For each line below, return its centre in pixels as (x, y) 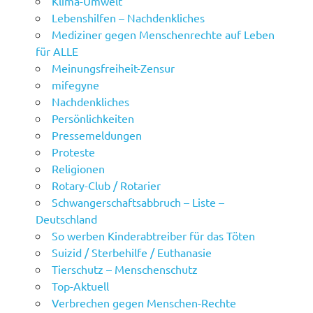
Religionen (79, 169)
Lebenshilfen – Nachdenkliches (129, 18)
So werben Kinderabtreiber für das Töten (154, 236)
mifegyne (76, 85)
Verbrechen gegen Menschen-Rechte (144, 303)
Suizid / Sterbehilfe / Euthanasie (132, 253)
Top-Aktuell (81, 286)
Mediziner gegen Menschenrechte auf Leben (163, 35)
